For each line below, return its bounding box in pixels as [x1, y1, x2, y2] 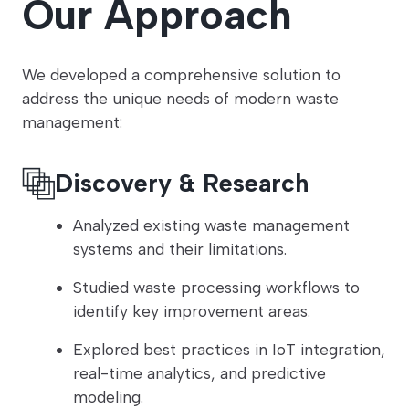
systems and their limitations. [73, 239, 287, 259]
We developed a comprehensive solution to [22, 65, 341, 85]
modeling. [73, 387, 143, 407]
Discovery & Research [55, 168, 309, 199]
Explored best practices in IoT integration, [73, 340, 385, 360]
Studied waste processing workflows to [73, 278, 360, 298]
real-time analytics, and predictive [73, 363, 326, 383]
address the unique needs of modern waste [22, 89, 339, 109]
